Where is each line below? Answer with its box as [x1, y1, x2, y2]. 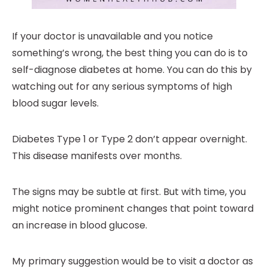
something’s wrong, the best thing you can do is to [12, 46, 248, 60]
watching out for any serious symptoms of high [12, 80, 232, 94]
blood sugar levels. [12, 96, 99, 111]
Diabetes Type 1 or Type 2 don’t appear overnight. [12, 132, 247, 147]
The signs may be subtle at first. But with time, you [12, 185, 246, 199]
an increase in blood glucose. [12, 218, 147, 233]
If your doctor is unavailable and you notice [12, 29, 213, 44]
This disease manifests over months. [12, 149, 182, 163]
